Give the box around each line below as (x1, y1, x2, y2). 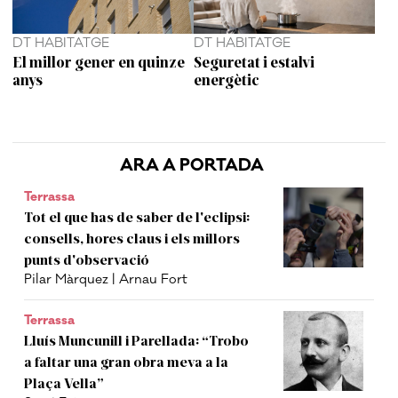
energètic (194, 69, 259, 88)
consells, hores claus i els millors (24, 229, 241, 247)
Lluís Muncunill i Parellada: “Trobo (24, 331, 250, 349)
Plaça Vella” (24, 374, 105, 392)
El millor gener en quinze (12, 52, 186, 70)
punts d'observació (24, 251, 150, 268)
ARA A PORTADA (119, 155, 264, 177)
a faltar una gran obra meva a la (24, 353, 229, 370)
